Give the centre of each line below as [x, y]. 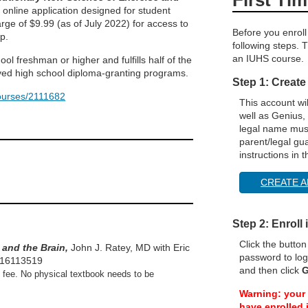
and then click [271, 270]
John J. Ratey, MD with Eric [130, 247]
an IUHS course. [268, 58]
